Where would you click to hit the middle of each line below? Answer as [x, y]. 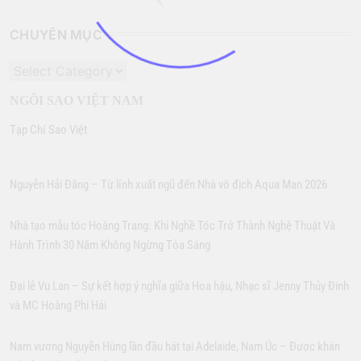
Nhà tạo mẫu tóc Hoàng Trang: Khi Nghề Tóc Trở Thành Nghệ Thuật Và [172, 226]
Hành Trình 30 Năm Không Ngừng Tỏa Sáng [110, 245]
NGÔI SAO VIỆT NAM [77, 101]
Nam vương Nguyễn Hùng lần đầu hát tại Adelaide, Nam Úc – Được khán [175, 347]
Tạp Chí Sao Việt [48, 130]
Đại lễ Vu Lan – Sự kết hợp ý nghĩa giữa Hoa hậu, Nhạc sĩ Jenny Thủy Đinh [179, 286]
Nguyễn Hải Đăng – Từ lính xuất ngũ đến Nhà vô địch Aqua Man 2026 [168, 185]
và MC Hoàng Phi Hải [58, 306]
